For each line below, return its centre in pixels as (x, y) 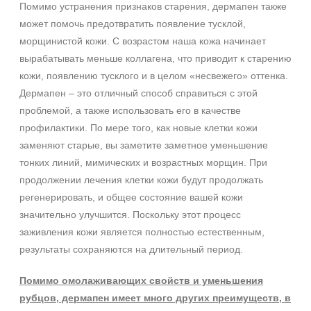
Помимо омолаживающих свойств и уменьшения (141, 280)
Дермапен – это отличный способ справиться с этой (138, 93)
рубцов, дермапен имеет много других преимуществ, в (155, 298)
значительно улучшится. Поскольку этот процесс (130, 215)
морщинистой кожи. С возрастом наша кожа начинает (143, 41)
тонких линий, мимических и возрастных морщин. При (143, 162)
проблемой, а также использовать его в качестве (130, 110)
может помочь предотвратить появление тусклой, (133, 24)
